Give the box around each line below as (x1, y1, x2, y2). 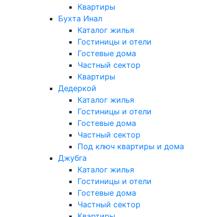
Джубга (58, 153, 87, 163)
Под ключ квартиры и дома (77, 141, 184, 151)
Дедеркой (58, 83, 96, 93)
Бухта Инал (58, 13, 102, 23)
